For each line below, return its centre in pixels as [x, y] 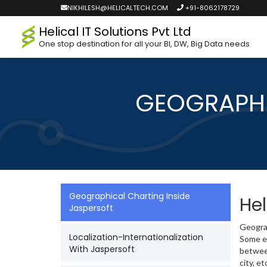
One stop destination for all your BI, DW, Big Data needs [144, 44]
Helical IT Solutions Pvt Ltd [115, 32]
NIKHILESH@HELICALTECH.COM [118, 8]
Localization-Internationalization [136, 237]
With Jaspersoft [102, 249]
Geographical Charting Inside [130, 196]
